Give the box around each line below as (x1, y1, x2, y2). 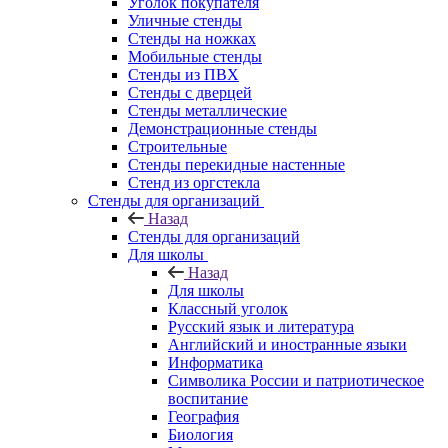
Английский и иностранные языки (168, 335, 407, 353)
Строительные (128, 137, 227, 155)
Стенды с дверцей (128, 83, 252, 101)
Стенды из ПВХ (128, 65, 239, 83)
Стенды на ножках (128, 29, 256, 47)
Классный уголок (168, 299, 288, 317)
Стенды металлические (128, 101, 287, 119)
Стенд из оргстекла (128, 173, 260, 191)
